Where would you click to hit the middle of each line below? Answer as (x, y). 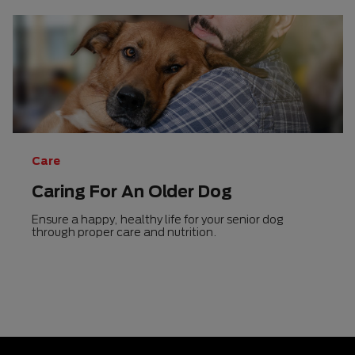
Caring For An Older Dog (132, 191)
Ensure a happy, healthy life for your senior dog (158, 219)
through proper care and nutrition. (124, 231)
